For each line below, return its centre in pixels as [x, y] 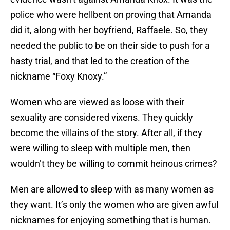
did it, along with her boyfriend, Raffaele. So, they [109, 30]
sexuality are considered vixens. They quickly [102, 118]
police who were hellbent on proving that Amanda [111, 15]
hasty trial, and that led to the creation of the [100, 61]
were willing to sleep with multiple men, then [100, 148]
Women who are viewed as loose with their [97, 102]
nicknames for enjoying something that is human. [111, 220]
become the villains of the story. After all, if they [106, 133]
